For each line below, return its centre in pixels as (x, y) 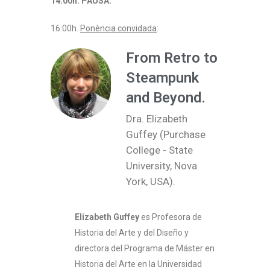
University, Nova (162, 165)
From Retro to (172, 58)
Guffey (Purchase (166, 134)
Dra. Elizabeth (157, 118)
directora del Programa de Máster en (145, 249)
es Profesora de (171, 217)
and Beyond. (166, 97)
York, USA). (151, 181)
